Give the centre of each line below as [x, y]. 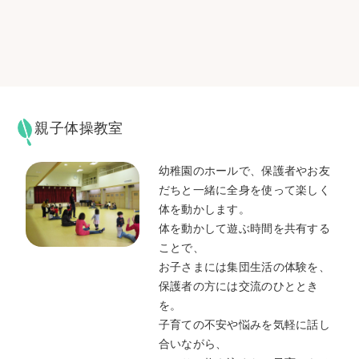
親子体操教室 [79, 127]
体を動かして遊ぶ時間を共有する [244, 228]
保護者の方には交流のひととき [238, 286]
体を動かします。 [206, 209]
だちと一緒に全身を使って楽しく [244, 190]
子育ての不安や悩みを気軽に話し [244, 325]
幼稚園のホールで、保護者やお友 [244, 171]
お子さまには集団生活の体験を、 [244, 267]
